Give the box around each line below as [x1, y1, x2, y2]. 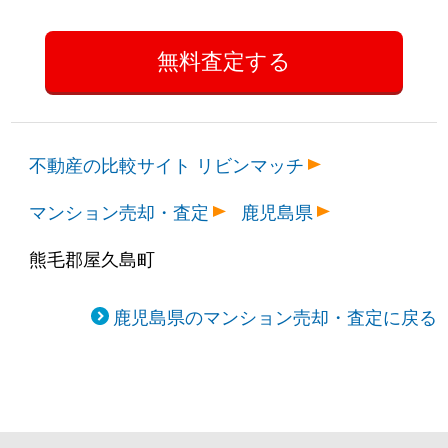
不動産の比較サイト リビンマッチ [29, 151, 305, 178]
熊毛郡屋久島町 [29, 245, 156, 272]
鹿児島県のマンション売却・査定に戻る [112, 303, 437, 330]
